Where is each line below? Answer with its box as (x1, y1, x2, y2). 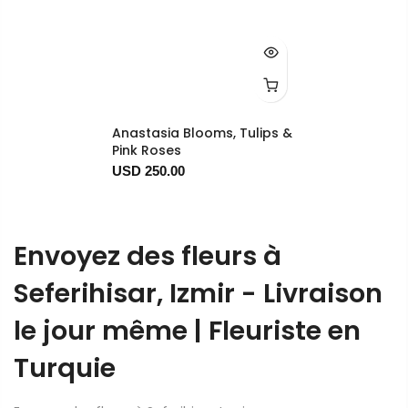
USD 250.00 (112, 163, 186, 179)
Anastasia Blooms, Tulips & (112, 124, 293, 143)
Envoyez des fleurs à (14, 238, 281, 275)
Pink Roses (112, 141, 182, 160)
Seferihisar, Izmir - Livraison (14, 275, 382, 312)
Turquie (14, 350, 116, 387)
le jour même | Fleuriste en (14, 312, 361, 350)
